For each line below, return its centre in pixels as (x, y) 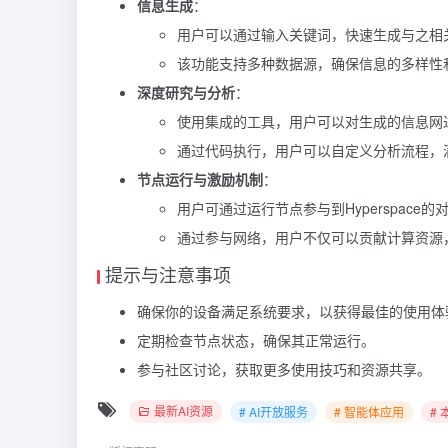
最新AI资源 (183, 411)
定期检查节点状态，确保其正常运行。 (256, 340)
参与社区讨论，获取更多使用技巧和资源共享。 (284, 369)
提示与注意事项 (168, 274)
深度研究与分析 (186, 92)
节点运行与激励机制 (200, 179)
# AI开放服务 (273, 411)
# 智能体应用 (369, 411)
